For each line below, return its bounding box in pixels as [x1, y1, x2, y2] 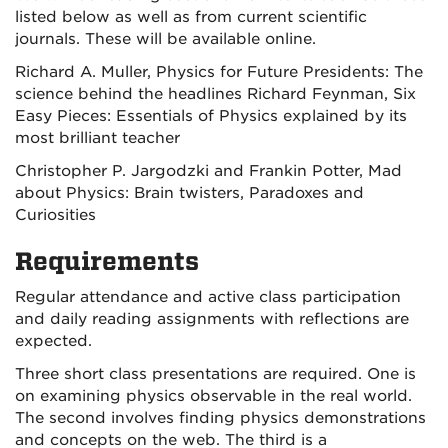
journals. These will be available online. [15, 30, 321, 48]
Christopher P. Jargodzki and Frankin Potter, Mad [15, 162, 402, 180]
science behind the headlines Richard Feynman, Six [15, 85, 416, 103]
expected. [15, 332, 97, 350]
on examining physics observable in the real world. [15, 387, 412, 405]
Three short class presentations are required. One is [15, 365, 416, 383]
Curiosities [15, 206, 101, 224]
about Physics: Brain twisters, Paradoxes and [15, 184, 364, 202]
